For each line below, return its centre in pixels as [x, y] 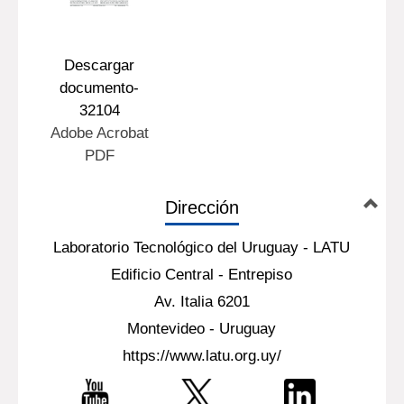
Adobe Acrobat [99, 133]
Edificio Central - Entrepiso [202, 275]
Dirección [202, 207]
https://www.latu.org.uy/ [202, 356]
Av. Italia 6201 [202, 302]
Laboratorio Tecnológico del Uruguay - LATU [202, 248]
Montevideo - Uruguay [202, 329]
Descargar [100, 65]
